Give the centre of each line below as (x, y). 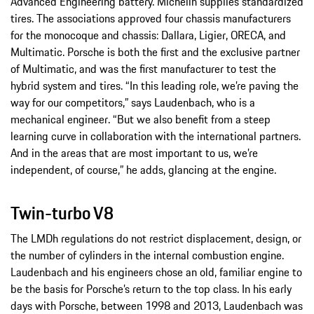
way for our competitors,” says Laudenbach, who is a (133, 103)
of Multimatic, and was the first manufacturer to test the (143, 69)
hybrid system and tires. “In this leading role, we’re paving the (155, 86)
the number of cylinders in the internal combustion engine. (147, 255)
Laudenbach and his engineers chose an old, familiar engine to (156, 272)
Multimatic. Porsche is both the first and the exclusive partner (155, 52)
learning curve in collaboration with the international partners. (156, 136)
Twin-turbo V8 (62, 213)
